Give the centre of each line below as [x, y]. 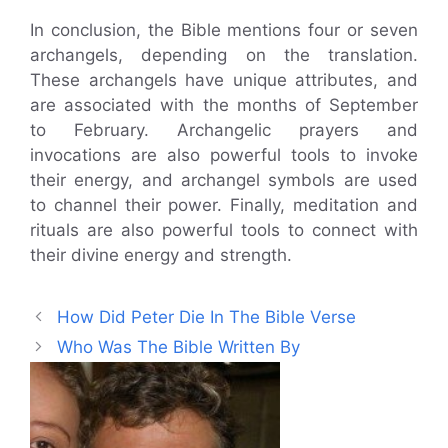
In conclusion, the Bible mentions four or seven [224, 29]
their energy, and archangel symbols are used [224, 179]
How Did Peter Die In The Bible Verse [207, 316]
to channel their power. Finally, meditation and [224, 204]
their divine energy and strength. [161, 254]
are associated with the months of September [224, 104]
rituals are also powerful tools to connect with [224, 229]
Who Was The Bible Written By [179, 346]
